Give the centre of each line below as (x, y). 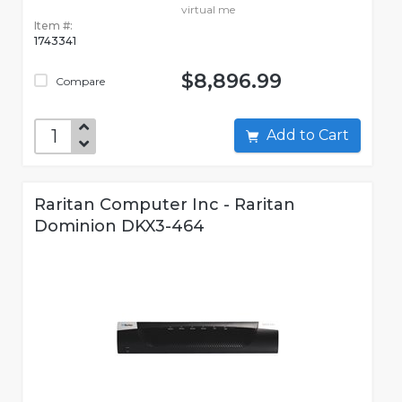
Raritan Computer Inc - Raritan (165, 205)
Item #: (53, 26)
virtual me (208, 10)
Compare (79, 82)
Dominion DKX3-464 (119, 227)
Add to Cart (334, 135)
